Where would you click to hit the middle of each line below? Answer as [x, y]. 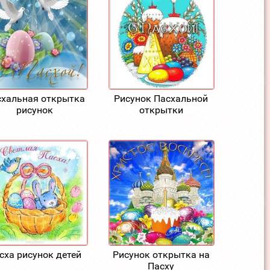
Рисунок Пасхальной [161, 98]
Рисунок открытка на [161, 254]
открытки [161, 110]
